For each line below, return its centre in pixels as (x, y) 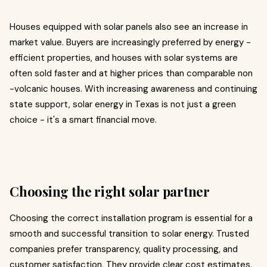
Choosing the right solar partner (110, 191)
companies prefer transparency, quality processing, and (124, 249)
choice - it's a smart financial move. (83, 120)
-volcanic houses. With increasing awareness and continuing (133, 89)
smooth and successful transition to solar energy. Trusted (129, 234)
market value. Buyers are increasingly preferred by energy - (130, 42)
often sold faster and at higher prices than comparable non (131, 73)
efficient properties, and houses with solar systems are (124, 58)
